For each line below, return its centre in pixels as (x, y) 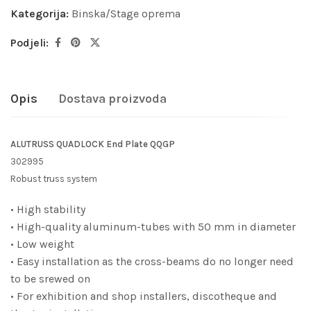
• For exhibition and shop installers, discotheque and (144, 296)
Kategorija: (41, 14)
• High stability (48, 210)
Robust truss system (54, 179)
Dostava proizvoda (112, 99)
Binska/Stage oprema (126, 14)
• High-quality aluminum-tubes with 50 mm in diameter (153, 227)
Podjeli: (30, 43)
